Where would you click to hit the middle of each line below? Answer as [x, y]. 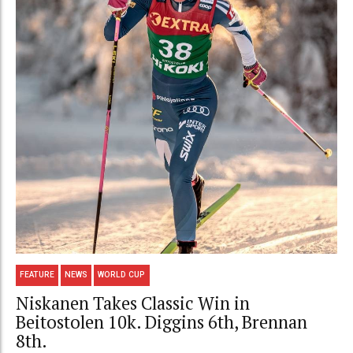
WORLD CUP [122, 275]
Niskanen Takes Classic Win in [133, 303]
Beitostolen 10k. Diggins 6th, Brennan [162, 322]
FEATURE [37, 275]
